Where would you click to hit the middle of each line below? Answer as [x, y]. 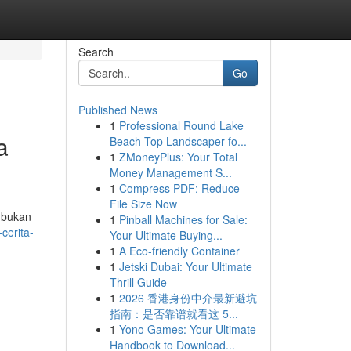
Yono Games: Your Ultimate [187, 329]
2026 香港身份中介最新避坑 [188, 298]
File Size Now [143, 204]
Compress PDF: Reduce [179, 188]
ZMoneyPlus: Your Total [178, 157]
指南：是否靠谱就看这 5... [174, 313]
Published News [118, 110]
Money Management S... [170, 172]
